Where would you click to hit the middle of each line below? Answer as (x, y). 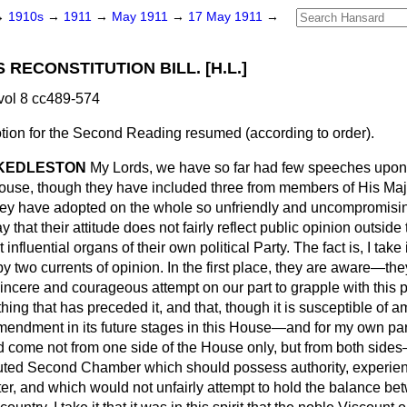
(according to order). (308, 133)
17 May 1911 (227, 17)
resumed (213, 133)
